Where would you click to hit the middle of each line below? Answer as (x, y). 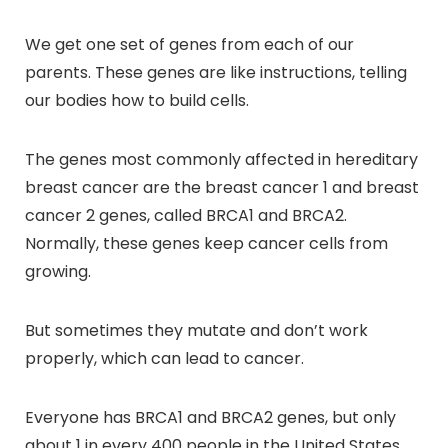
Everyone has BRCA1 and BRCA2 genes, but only (210, 417)
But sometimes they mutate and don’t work (196, 330)
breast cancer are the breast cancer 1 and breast (222, 187)
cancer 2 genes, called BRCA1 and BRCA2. (186, 215)
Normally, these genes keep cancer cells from (206, 243)
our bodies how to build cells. (137, 100)
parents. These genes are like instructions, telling (216, 72)
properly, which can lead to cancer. (164, 358)
